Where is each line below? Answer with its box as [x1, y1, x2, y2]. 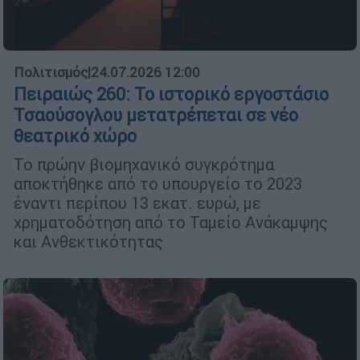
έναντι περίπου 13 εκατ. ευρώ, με [14, 193, 261, 214]
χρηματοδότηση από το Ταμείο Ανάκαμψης [14, 212, 328, 233]
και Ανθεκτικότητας [14, 231, 163, 252]
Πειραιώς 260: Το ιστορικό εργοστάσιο [14, 84, 329, 106]
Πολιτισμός [14, 63, 88, 82]
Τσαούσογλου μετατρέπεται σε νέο [14, 104, 298, 127]
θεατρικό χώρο [14, 125, 137, 148]
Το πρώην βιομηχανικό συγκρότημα [14, 154, 274, 175]
